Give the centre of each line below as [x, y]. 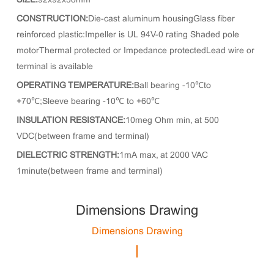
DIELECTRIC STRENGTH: [68, 156]
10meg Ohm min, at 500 [172, 121]
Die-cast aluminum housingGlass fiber [161, 19]
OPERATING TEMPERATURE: [75, 86]
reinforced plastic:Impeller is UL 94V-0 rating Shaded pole [128, 35]
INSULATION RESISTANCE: [71, 121]
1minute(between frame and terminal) [89, 172]
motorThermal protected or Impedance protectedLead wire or [135, 51]
